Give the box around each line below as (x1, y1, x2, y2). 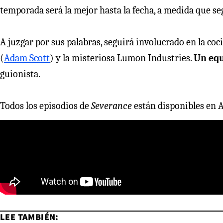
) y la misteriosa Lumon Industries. (50, 52, 194, 64)
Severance (91, 100, 134, 112)
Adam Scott (4, 52, 50, 64)
